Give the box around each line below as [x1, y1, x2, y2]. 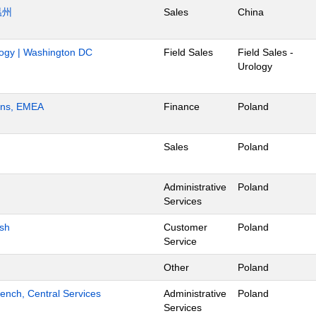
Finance [164, 101, 200, 112]
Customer [164, 221, 207, 233]
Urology [238, 61, 272, 72]
